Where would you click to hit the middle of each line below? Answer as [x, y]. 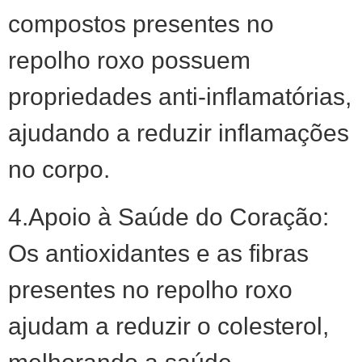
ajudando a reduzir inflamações [179, 133]
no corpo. [59, 169]
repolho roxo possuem [129, 60]
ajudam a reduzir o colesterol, [168, 326]
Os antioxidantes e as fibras [158, 254]
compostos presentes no [141, 23]
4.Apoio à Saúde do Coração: [168, 217]
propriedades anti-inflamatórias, [180, 96]
